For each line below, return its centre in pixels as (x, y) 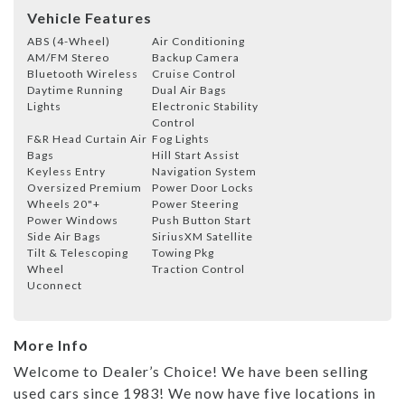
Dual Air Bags (189, 89)
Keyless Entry (66, 171)
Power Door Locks (203, 187)
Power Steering (195, 203)
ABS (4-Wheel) (69, 41)
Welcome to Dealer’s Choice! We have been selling (191, 371)
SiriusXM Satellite (202, 236)
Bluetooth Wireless (83, 73)
